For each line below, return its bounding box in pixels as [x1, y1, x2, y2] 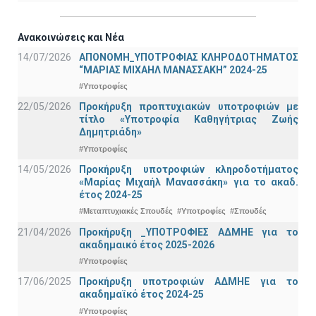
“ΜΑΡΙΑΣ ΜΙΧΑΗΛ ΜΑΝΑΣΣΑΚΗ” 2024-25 [79, 63, 267, 75]
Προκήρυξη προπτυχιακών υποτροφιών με [79, 101, 298, 113]
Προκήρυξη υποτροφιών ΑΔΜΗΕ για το [79, 276, 298, 288]
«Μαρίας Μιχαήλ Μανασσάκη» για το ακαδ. [79, 176, 298, 188]
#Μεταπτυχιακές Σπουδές [79, 207, 173, 216]
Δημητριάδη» [79, 126, 142, 138]
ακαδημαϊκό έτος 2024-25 [79, 288, 204, 300]
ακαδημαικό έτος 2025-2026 [79, 238, 214, 250]
